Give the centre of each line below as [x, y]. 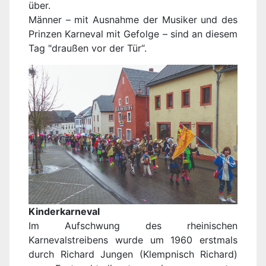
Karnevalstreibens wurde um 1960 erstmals [133, 240]
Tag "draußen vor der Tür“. [88, 48]
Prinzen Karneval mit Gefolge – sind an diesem [133, 34]
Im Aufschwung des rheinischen [133, 226]
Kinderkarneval [64, 212]
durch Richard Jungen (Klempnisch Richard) [133, 254]
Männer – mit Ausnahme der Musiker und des [133, 20]
